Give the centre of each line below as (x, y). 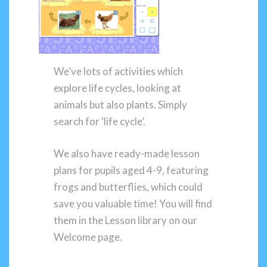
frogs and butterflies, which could (128, 187)
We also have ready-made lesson (127, 153)
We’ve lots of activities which (119, 72)
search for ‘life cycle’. (100, 122)
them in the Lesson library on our (126, 220)
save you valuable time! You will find (133, 203)
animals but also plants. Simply (121, 105)
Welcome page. (88, 237)
